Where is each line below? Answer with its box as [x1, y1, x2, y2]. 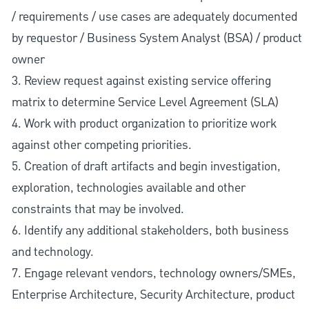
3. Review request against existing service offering [11, 72, 271, 90]
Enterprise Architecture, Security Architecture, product [11, 286, 295, 303]
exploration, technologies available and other [11, 179, 246, 197]
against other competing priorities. [11, 136, 192, 154]
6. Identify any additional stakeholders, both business [11, 221, 289, 239]
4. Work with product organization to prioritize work [11, 114, 277, 132]
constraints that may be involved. [11, 200, 184, 218]
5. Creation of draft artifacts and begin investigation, [11, 157, 281, 175]
